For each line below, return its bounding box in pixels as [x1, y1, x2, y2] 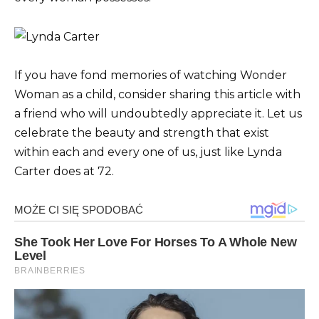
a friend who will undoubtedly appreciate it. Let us [14, 106, 302, 120]
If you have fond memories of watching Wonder [14, 68, 287, 82]
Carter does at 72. [14, 164, 114, 178]
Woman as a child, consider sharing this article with [14, 87, 300, 101]
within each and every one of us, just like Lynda [14, 145, 282, 159]
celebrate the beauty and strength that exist [14, 125, 269, 140]
